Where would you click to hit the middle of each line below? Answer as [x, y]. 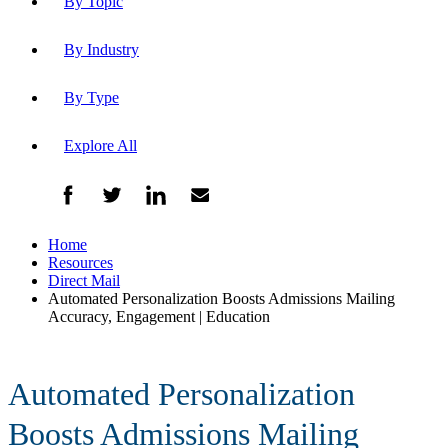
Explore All [100, 145]
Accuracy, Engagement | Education [159, 316]
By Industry [101, 49]
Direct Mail [84, 280]
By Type [91, 97]
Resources [80, 262]
